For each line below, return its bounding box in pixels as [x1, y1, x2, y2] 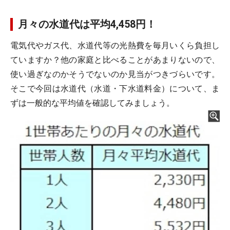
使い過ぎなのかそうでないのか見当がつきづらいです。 [10, 69, 220, 79]
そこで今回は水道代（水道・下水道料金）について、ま [10, 84, 220, 93]
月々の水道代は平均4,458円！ [18, 18, 156, 30]
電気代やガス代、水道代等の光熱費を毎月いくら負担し [10, 41, 220, 50]
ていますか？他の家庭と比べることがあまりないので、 [10, 55, 220, 65]
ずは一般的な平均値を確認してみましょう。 [10, 98, 175, 108]
